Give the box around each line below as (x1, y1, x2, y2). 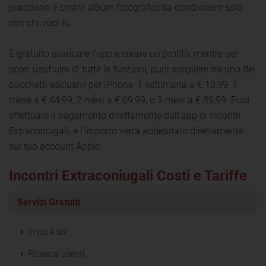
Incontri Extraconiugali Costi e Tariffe (9, 167, 247, 184)
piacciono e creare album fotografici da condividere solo (9, 1, 243, 13)
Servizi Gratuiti (17, 196, 80, 208)
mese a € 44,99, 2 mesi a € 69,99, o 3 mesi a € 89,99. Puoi (9, 94, 250, 106)
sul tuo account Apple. (9, 140, 102, 152)
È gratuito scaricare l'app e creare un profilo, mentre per (9, 47, 238, 59)
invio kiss (28, 226, 67, 237)
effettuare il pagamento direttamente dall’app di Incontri (9, 109, 241, 121)
